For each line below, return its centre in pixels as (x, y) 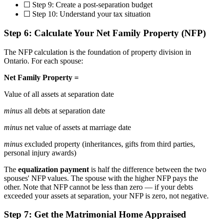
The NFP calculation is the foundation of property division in (98, 52)
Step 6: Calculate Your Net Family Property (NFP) (105, 33)
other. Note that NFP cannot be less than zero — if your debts (99, 187)
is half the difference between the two (148, 169)
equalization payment (54, 169)
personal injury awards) (40, 153)
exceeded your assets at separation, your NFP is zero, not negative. (106, 196)
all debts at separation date (64, 110)
